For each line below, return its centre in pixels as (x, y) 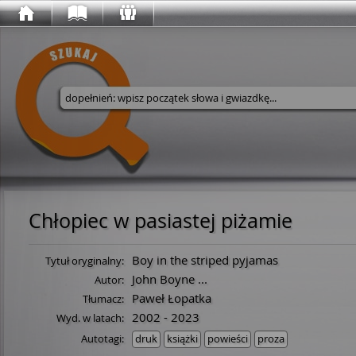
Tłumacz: (103, 299)
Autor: (109, 280)
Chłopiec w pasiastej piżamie (161, 221)
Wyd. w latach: (90, 318)
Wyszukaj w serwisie (159, 124)
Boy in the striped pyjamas (205, 260)
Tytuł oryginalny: (85, 261)
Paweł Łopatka (172, 298)
